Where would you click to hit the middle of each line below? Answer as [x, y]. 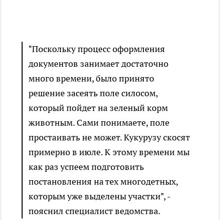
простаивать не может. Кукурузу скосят [109, 137]
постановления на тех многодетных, [103, 181]
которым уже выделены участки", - [99, 196]
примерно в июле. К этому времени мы [109, 152]
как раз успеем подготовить [86, 167]
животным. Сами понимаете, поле [99, 123]
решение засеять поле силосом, [93, 93]
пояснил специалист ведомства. [95, 211]
